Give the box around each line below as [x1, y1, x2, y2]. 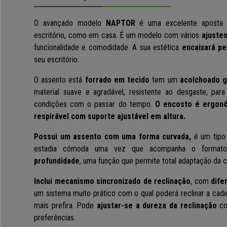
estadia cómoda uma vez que [34, 144, 143, 154]
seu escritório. [34, 55, 79, 65]
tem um [149, 75, 180, 85]
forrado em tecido [85, 75, 150, 85]
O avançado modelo [34, 18, 106, 28]
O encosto [155, 99, 193, 109]
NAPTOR [105, 18, 135, 28]
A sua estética [132, 43, 182, 53]
